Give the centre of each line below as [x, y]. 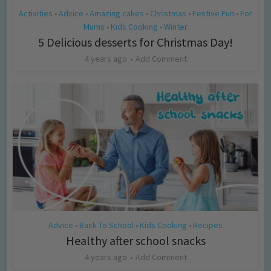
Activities [36, 14]
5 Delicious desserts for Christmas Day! [135, 42]
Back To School [106, 225]
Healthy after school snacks [135, 241]
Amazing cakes [117, 14]
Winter [176, 27]
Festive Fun [213, 14]
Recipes [208, 225]
